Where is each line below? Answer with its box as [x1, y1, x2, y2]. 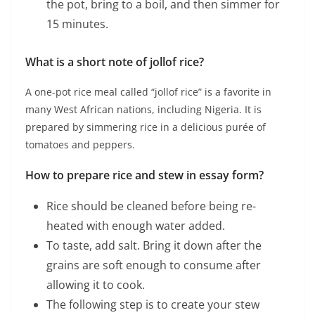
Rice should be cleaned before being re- [46, 198, 256, 214]
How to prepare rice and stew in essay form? [25, 167, 264, 184]
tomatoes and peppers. [25, 138, 135, 152]
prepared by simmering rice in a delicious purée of [25, 120, 266, 134]
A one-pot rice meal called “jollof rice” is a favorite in [25, 85, 271, 99]
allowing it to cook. [46, 277, 145, 293]
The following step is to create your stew [46, 297, 259, 313]
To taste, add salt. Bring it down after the [46, 238, 262, 254]
